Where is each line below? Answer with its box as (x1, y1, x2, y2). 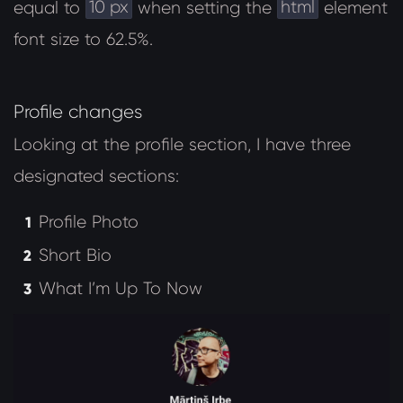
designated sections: (13, 166, 179, 187)
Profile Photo (39, 211, 139, 233)
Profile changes (13, 101, 142, 123)
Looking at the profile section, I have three (13, 134, 351, 156)
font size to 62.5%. (13, 29, 153, 50)
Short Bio (39, 245, 112, 266)
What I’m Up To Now (39, 278, 203, 300)
